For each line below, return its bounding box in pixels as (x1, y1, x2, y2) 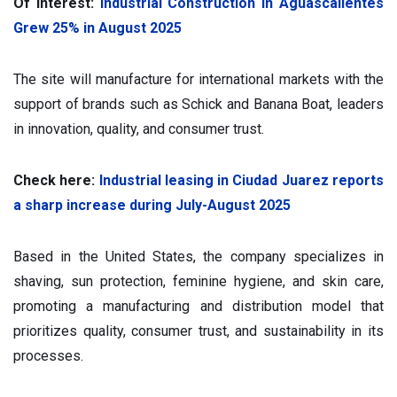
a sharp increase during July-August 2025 (13, 196, 291, 214)
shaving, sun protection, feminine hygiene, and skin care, (13, 272, 384, 290)
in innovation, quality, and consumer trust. (13, 120, 264, 137)
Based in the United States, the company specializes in (13, 247, 384, 265)
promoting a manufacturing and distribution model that (13, 297, 384, 315)
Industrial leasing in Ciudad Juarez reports (98, 171, 385, 189)
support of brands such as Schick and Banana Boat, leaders (13, 95, 384, 113)
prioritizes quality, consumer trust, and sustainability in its (13, 322, 384, 339)
